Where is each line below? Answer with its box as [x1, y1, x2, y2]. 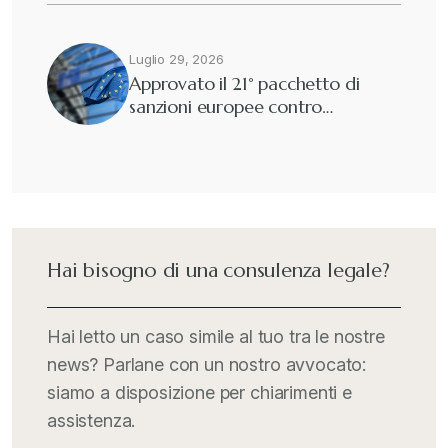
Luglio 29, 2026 [129, 51, 224, 67]
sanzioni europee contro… [129, 95, 334, 118]
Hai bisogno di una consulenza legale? [47, 258, 390, 283]
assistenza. [47, 410, 136, 431]
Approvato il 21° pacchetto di [129, 72, 360, 95]
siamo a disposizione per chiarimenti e [47, 382, 352, 403]
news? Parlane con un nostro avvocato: [47, 354, 367, 375]
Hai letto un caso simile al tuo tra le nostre [47, 326, 385, 347]
